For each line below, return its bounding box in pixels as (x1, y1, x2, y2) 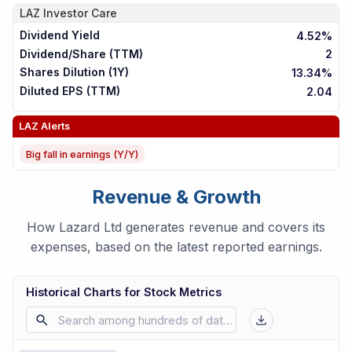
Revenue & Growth (91, 185, 261, 209)
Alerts (38, 119, 70, 132)
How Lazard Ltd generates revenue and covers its (27, 219, 325, 236)
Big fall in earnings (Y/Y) (26, 148, 138, 160)
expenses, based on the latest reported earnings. (30, 239, 322, 255)
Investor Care (43, 5, 117, 20)
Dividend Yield (20, 28, 100, 42)
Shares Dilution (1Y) (20, 65, 129, 79)
